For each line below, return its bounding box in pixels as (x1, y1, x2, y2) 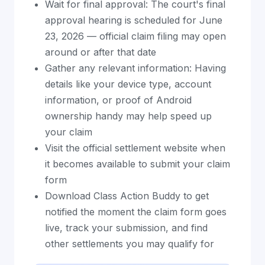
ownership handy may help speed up (45, 110, 212, 122)
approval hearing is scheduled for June (45, 14, 222, 26)
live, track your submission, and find (45, 222, 208, 234)
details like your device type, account (45, 78, 211, 90)
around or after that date (45, 46, 156, 58)
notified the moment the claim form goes (45, 206, 227, 218)
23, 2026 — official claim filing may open (45, 30, 226, 42)
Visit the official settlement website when (45, 142, 225, 154)
